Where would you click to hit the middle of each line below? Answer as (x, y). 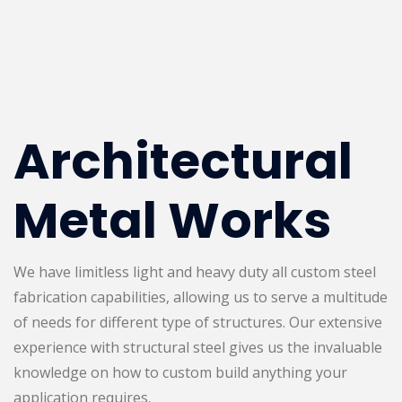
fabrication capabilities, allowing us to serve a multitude (201, 297)
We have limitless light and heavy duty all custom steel (195, 271)
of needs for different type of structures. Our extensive (198, 322)
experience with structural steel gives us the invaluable (198, 347)
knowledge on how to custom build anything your (180, 372)
